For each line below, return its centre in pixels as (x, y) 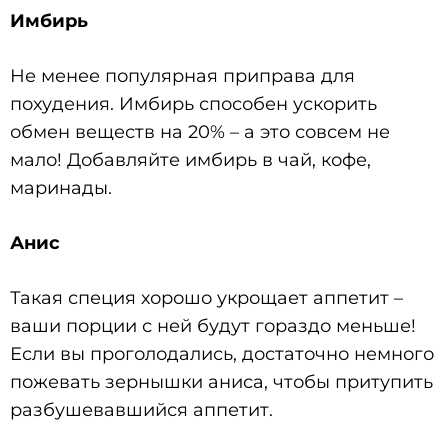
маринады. (61, 187)
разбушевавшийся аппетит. (141, 409)
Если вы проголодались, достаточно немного (222, 353)
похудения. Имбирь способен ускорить (193, 103)
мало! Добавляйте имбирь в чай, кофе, (190, 159)
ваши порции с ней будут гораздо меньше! (213, 325)
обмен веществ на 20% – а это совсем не (200, 131)
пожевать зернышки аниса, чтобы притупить (221, 381)
